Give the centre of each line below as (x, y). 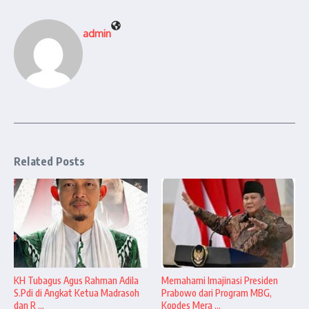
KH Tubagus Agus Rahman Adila (76, 281)
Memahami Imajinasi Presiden (220, 281)
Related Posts (50, 161)
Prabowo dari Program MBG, (217, 293)
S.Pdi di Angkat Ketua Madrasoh (77, 293)
